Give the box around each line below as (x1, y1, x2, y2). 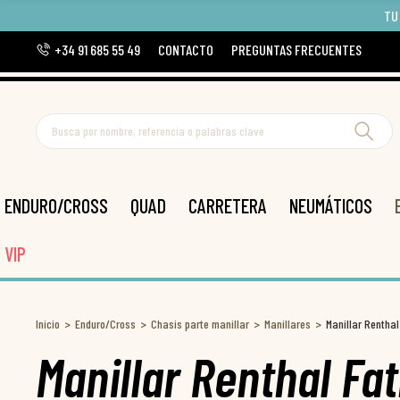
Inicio (36, 316, 60, 331)
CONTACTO (158, 40, 213, 58)
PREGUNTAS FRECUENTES (231, 40, 362, 58)
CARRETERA (188, 194, 267, 217)
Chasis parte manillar (151, 316, 249, 331)
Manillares (264, 316, 311, 331)
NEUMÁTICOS (289, 194, 372, 217)
